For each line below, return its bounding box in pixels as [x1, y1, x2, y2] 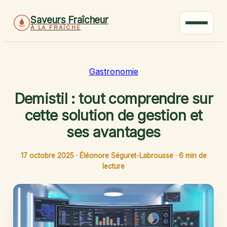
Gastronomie [89, 66, 138, 77]
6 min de [178, 151, 207, 160]
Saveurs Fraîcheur [30, 14, 108, 26]
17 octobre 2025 [20, 151, 74, 160]
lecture [102, 162, 125, 170]
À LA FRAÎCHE [30, 24, 81, 31]
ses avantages [66, 123, 161, 141]
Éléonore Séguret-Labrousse [79, 151, 173, 160]
